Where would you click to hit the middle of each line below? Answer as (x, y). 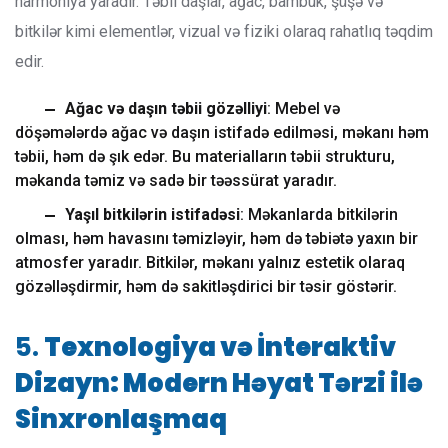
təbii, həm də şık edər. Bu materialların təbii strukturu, (205, 156)
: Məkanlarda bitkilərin (319, 214)
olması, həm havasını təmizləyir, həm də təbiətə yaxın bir (216, 238)
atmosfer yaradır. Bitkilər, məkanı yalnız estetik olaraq (210, 262)
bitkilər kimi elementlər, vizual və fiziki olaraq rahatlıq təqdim (224, 31)
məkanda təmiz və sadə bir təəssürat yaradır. (176, 180)
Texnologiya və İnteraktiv (220, 347)
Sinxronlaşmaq (121, 419)
